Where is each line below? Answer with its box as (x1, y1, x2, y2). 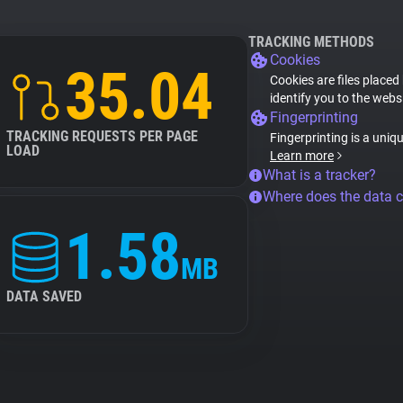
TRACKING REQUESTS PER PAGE (6, 128, 198, 145)
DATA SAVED (6, 288, 82, 305)
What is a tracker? (263, 166, 376, 184)
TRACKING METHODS (248, 33, 374, 50)
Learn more (270, 148, 334, 163)
